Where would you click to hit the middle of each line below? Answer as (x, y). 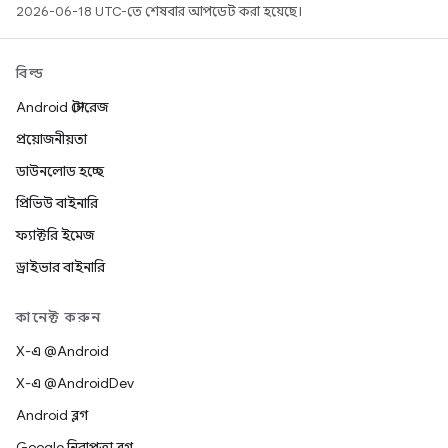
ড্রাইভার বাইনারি (60, 267)
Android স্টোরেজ (62, 107)
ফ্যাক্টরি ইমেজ (55, 235)
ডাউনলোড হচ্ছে (60, 171)
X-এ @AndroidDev (75, 383)
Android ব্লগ (52, 415)
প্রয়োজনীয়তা (51, 139)
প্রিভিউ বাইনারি (57, 203)
